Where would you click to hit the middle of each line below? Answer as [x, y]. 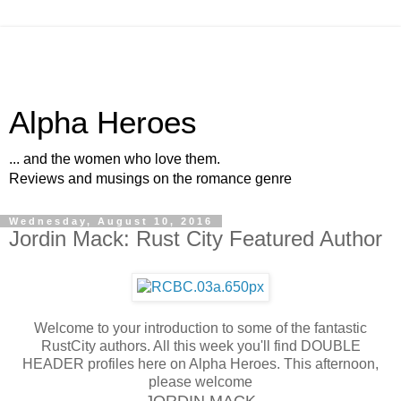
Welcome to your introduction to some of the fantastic [200, 328]
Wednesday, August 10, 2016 [111, 221]
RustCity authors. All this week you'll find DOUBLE [200, 346]
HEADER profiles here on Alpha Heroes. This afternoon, [200, 363]
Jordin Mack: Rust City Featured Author [196, 239]
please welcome [200, 381]
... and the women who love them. [115, 159]
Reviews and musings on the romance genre [150, 179]
